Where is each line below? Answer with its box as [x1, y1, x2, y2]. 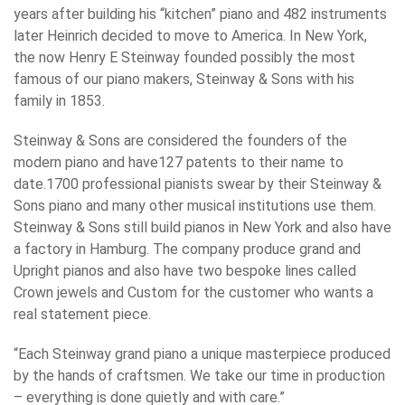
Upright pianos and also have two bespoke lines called [14, 262, 356, 280]
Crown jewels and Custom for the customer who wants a [14, 284, 373, 302]
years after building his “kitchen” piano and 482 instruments [14, 5, 387, 24]
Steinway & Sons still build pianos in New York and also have [14, 219, 391, 237]
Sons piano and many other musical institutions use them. [14, 197, 376, 215]
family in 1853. [14, 92, 105, 110]
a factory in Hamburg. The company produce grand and [14, 240, 361, 259]
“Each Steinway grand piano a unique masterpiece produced [14, 345, 391, 363]
